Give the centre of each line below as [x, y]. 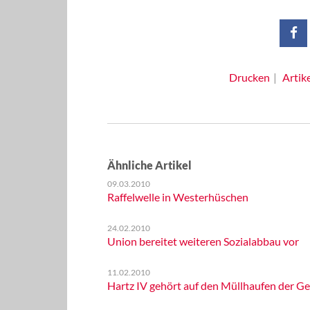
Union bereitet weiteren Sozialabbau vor [203, 241]
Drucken [249, 77]
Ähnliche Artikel [149, 165]
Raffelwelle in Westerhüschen [177, 197]
